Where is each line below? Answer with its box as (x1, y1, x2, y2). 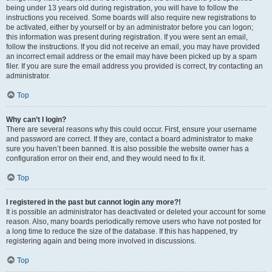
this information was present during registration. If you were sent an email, (6, 33, 248, 41)
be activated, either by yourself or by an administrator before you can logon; (6, 23, 253, 32)
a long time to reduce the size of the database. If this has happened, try (6, 227, 237, 236)
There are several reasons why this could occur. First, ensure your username (6, 125, 257, 134)
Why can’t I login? (6, 115, 66, 124)
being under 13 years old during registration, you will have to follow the (6, 4, 239, 12)
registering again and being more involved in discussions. (6, 237, 196, 245)
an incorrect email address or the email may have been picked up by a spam (6, 52, 257, 61)
